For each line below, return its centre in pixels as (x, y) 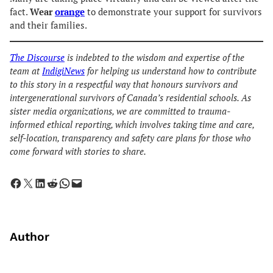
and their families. (48, 25)
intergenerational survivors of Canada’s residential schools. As (130, 98)
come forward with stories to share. (78, 152)
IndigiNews (63, 71)
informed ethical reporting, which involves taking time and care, (132, 125)
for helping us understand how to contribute (171, 71)
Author (30, 236)
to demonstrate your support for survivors (173, 12)
